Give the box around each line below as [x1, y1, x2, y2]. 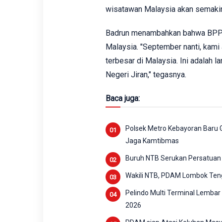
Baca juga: [105, 94, 140, 103]
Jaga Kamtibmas [125, 137, 179, 145]
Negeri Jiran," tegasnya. [105, 70, 186, 79]
